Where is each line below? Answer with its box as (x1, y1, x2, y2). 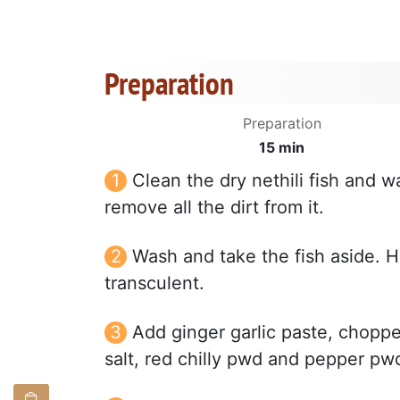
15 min (259, 137, 304, 156)
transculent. (104, 271, 204, 294)
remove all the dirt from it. (104, 196, 324, 218)
